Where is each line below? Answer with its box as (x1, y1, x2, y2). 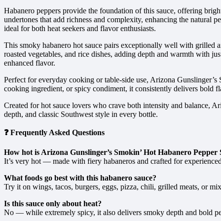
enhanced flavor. (4, 59, 55, 68)
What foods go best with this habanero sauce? (4, 174, 156, 183)
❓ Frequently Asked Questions (4, 128, 105, 137)
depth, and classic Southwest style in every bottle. (4, 110, 158, 119)
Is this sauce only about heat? (4, 199, 102, 208)
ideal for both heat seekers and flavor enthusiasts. (4, 24, 156, 33)
